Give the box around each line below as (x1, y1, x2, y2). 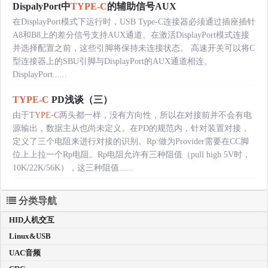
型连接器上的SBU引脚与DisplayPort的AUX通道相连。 (13, 56, 212, 66)
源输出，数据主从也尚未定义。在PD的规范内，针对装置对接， (13, 123, 249, 133)
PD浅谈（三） (49, 94, 112, 105)
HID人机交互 (9, 215, 54, 224)
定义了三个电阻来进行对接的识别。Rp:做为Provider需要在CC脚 (13, 136, 249, 146)
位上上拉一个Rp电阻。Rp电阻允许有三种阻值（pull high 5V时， (13, 150, 251, 159)
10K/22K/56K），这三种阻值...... (13, 163, 133, 172)
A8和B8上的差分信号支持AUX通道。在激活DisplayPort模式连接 (13, 30, 249, 39)
